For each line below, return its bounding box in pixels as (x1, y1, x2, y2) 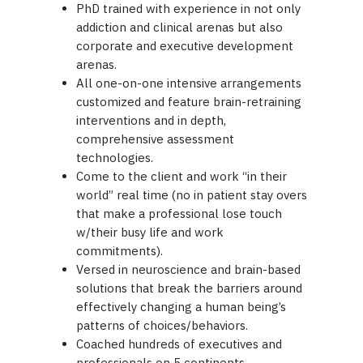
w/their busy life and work (76, 224, 224, 240)
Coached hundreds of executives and (76, 336, 283, 352)
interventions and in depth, (76, 113, 227, 128)
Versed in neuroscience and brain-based (76, 262, 301, 277)
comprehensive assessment (76, 131, 235, 147)
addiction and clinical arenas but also (76, 19, 284, 35)
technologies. (76, 150, 154, 165)
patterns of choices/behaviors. (76, 318, 249, 333)
